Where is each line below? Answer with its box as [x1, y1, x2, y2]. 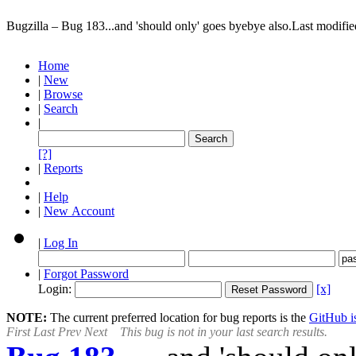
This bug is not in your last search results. [120, 325, 327, 339]
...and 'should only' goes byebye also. [105, 19, 292, 33]
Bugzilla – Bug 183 [6, 19, 105, 33]
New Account [44, 204, 114, 218]
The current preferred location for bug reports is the [47, 311, 309, 324]
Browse [44, 87, 83, 101]
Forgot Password [44, 267, 129, 281]
